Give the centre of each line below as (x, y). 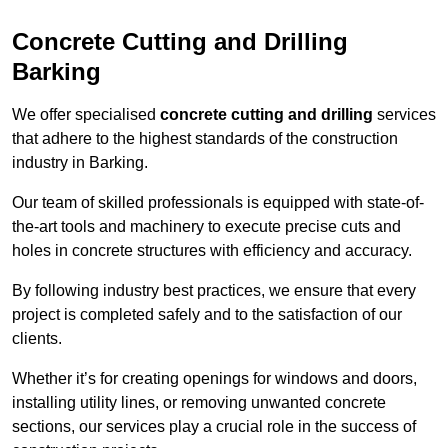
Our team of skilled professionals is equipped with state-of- (218, 203)
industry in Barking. (80, 163)
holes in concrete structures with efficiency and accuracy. (212, 251)
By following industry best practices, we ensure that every (214, 291)
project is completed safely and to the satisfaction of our (207, 315)
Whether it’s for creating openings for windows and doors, (214, 379)
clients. (37, 339)
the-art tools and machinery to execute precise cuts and (206, 227)
